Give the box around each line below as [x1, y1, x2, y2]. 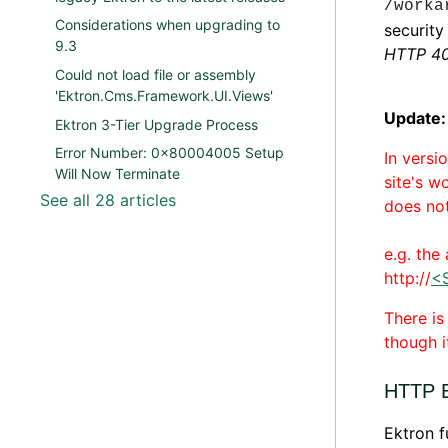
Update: [384, 108, 446, 128]
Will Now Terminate [55, 165, 180, 183]
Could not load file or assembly [55, 65, 256, 83]
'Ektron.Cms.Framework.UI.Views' [55, 86, 273, 104]
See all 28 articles [40, 189, 176, 210]
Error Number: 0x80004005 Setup [55, 144, 284, 162]
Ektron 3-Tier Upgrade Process [55, 115, 258, 133]
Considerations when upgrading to [55, 16, 280, 34]
